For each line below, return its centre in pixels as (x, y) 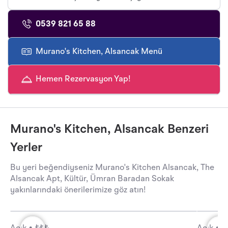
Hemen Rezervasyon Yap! (83, 80)
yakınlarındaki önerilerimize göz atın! (78, 191)
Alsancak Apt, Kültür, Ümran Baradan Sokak (92, 179)
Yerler (26, 148)
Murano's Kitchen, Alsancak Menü (99, 52)
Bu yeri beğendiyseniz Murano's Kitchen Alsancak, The (112, 168)
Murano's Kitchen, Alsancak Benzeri (109, 130)
